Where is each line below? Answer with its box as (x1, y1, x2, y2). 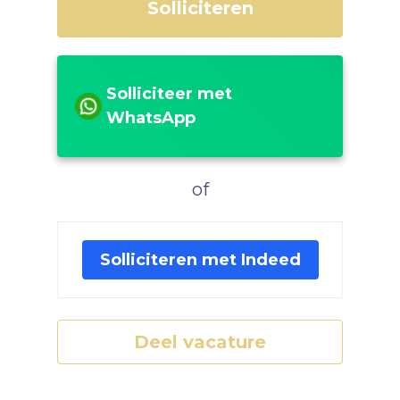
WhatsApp (106, 108, 196, 129)
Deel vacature (134, 331, 266, 354)
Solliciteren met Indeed (99, 250, 301, 271)
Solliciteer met (106, 84, 232, 104)
